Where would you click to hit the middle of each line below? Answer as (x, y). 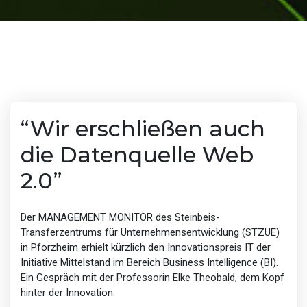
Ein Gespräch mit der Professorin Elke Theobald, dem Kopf (152, 277)
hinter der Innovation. (68, 292)
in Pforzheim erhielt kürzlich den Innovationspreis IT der (146, 247)
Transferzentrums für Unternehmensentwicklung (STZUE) (150, 232)
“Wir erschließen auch (143, 128)
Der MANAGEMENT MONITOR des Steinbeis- (120, 217)
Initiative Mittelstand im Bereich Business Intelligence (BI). (149, 262)
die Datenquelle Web (137, 154)
